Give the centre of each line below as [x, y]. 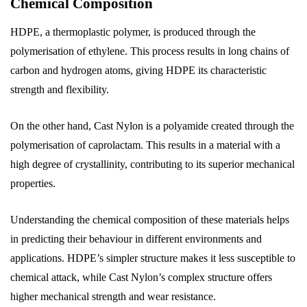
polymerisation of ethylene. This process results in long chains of [150, 51]
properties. [33, 183]
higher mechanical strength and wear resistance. [113, 296]
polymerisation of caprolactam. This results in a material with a [145, 145]
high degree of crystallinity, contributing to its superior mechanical [152, 164]
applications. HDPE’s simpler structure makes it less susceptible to [153, 258]
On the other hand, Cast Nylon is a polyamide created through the [152, 126]
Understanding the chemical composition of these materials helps [150, 220]
